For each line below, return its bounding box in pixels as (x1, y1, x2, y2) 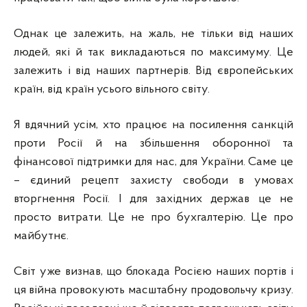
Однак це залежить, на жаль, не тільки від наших (14, 27, 293, 40)
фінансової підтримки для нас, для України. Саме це (14, 155, 293, 169)
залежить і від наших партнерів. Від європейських (14, 64, 293, 77)
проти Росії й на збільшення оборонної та (14, 136, 293, 150)
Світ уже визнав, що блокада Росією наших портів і (14, 265, 293, 278)
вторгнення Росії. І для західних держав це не (14, 192, 293, 206)
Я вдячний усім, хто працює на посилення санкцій (14, 118, 293, 132)
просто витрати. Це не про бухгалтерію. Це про (14, 210, 293, 224)
